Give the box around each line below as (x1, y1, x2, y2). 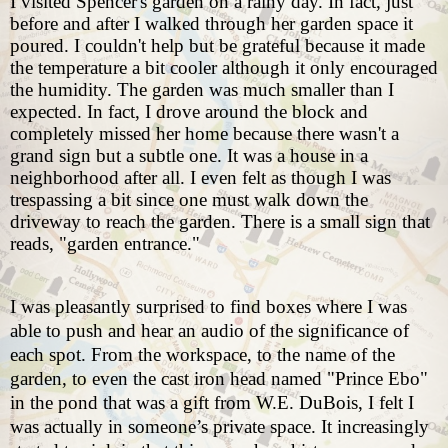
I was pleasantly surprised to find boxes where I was (10, 296, 407, 318)
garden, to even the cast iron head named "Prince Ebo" (10, 368, 428, 390)
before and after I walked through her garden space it (10, 13, 413, 35)
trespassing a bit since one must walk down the (10, 189, 368, 211)
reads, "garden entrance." (10, 233, 200, 255)
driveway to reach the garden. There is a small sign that (10, 211, 430, 233)
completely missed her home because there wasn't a (10, 123, 399, 145)
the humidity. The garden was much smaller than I (10, 79, 394, 101)
